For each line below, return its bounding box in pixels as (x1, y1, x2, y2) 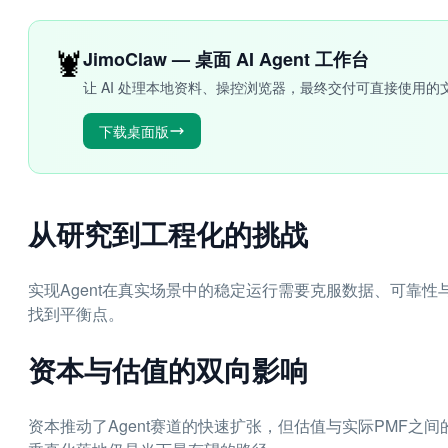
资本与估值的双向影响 (28, 349, 308, 390)
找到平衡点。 (28, 302, 124, 325)
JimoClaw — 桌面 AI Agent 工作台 (83, 46, 369, 72)
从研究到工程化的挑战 (28, 213, 308, 254)
